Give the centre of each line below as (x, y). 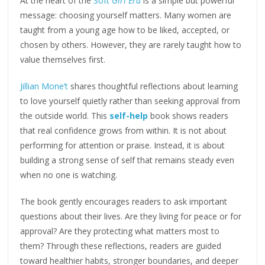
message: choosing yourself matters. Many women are (126, 15)
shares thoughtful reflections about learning (153, 86)
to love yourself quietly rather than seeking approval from (130, 101)
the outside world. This (65, 115)
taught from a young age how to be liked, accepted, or (125, 30)
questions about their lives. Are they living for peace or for (131, 216)
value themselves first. (63, 59)
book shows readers (188, 115)
